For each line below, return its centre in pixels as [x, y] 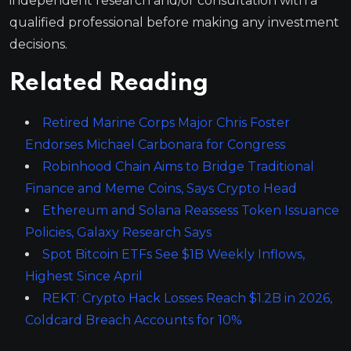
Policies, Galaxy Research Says [118, 232]
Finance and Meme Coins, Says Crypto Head [161, 188]
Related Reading [109, 83]
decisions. [38, 44]
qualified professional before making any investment [174, 22]
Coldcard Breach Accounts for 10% [134, 320]
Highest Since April [84, 276]
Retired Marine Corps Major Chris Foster [166, 122]
